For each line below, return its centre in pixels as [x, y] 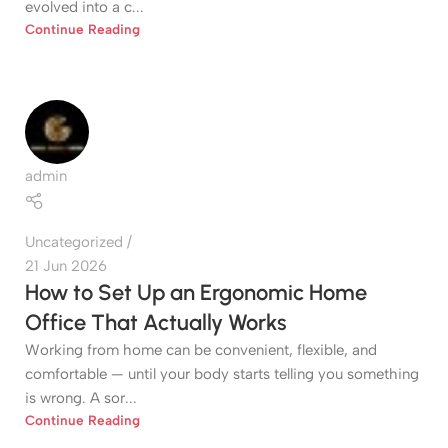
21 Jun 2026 [66, 265]
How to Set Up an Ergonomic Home [196, 292]
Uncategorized [74, 241]
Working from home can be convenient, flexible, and [201, 349]
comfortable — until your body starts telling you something [222, 373]
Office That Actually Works [156, 322]
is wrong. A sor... [81, 397]
